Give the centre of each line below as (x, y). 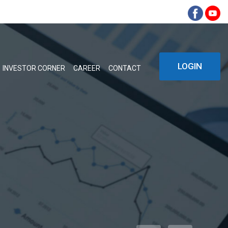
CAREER (87, 68)
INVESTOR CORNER (34, 68)
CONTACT (125, 68)
